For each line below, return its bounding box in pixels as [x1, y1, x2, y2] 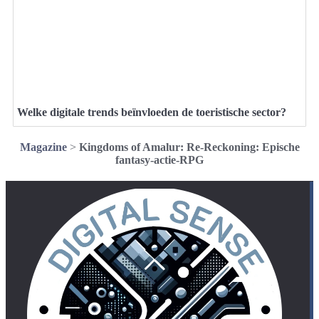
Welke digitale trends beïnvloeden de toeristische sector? [17, 106, 286, 119]
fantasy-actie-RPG [115, 154, 204, 167]
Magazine [19, 141, 67, 154]
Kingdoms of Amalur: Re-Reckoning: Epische [78, 141, 300, 154]
